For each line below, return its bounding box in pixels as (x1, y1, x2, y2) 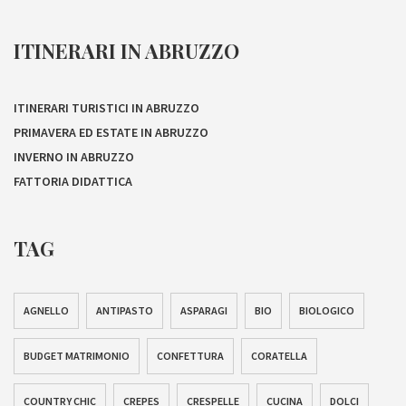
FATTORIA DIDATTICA (14, 172, 132, 189)
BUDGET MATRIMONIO (24, 349, 130, 362)
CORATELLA (251, 349, 307, 362)
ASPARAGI (180, 304, 227, 317)
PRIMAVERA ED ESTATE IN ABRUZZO (14, 123, 208, 140)
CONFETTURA (157, 349, 224, 362)
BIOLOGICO (299, 304, 354, 317)
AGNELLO (24, 304, 69, 317)
